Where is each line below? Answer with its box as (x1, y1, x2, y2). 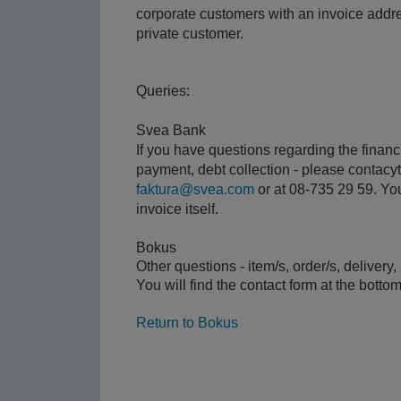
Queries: (136, 82, 190, 98)
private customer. (136, 25, 243, 41)
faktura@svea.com (136, 181, 254, 197)
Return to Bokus (136, 314, 238, 330)
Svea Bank (136, 122, 206, 138)
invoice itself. (136, 200, 218, 217)
